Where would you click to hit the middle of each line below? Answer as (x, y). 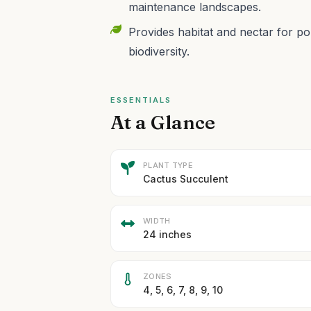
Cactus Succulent (186, 179)
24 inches (168, 234)
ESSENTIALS (141, 100)
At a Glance (163, 122)
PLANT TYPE (168, 165)
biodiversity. (159, 51)
